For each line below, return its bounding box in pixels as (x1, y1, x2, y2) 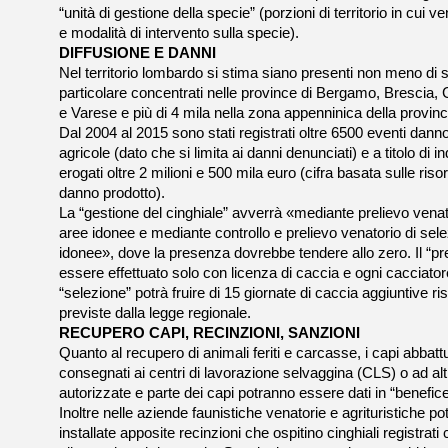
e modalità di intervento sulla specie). (59, 25, 299, 41)
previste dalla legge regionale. (59, 305, 251, 321)
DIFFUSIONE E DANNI (59, 45, 216, 61)
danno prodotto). (59, 185, 165, 201)
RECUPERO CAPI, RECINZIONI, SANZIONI (59, 325, 360, 341)
